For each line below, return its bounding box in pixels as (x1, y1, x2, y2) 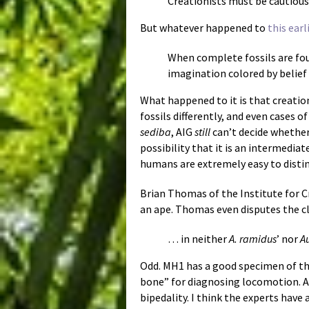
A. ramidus (229, 232, 277, 246)
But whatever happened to (140, 21, 268, 35)
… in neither (168, 232, 229, 246)
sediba (140, 125, 171, 139)
